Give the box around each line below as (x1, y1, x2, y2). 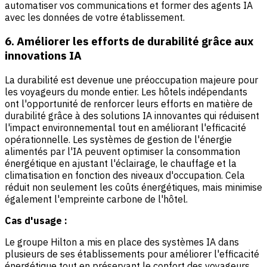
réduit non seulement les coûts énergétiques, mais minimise (5, 181, 262, 194)
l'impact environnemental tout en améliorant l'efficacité (5, 122, 246, 134)
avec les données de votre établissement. (5, 11, 185, 23)
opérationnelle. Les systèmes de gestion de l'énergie (5, 133, 232, 146)
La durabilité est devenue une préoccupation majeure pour (5, 74, 258, 86)
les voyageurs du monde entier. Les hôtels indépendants (5, 86, 247, 98)
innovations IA (5, 48, 82, 63)
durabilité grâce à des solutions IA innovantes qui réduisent (5, 110, 259, 122)
